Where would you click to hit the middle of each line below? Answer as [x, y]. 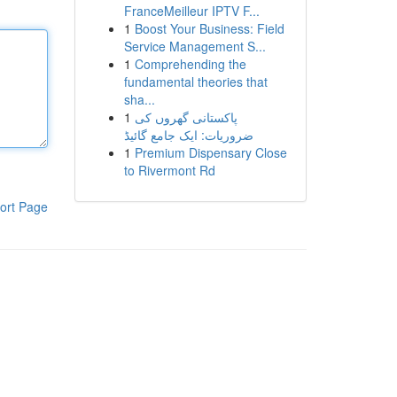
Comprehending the [190, 64]
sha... [139, 99]
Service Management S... [195, 46]
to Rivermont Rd [169, 170]
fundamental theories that [195, 82]
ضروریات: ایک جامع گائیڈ [188, 135]
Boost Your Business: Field [209, 28]
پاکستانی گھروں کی [186, 117]
